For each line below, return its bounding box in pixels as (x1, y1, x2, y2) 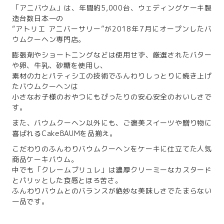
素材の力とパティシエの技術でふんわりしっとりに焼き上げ (12, 71, 212, 80)
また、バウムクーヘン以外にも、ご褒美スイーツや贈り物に (12, 118, 212, 127)
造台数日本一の (12, 13, 63, 23)
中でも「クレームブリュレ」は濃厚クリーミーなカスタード (12, 165, 212, 174)
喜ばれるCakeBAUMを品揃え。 (12, 128, 117, 138)
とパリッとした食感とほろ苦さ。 (12, 175, 122, 185)
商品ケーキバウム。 (12, 154, 78, 164)
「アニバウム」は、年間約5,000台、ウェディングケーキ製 (12, 3, 212, 12)
